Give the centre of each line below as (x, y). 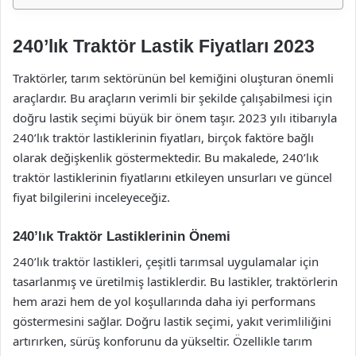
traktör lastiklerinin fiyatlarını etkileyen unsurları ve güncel (172, 177)
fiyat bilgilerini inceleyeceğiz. (91, 197)
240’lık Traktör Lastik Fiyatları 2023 (164, 46)
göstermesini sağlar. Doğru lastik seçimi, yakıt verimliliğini (172, 321)
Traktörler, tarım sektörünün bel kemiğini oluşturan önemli (173, 77)
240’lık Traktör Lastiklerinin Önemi (122, 236)
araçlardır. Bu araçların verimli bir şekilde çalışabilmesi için (172, 97)
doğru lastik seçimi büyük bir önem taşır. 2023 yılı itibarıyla (175, 117)
